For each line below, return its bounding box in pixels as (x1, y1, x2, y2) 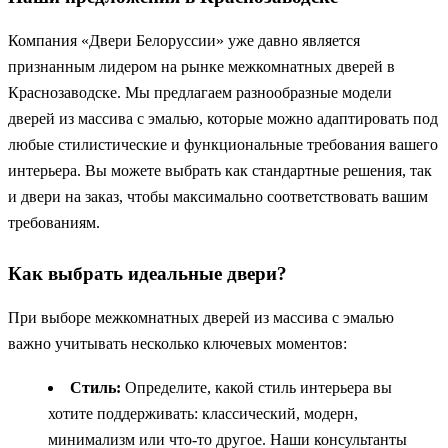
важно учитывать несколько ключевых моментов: (8, 335, 347, 353)
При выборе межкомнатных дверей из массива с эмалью (8, 309, 394, 327)
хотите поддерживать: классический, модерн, (48, 405, 358, 423)
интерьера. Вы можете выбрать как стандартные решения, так (8, 162, 432, 180)
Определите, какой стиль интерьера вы (121, 379, 392, 397)
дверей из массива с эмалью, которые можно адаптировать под (8, 110, 438, 128)
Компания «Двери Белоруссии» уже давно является (8, 32, 360, 50)
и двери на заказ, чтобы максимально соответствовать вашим (8, 188, 428, 206)
